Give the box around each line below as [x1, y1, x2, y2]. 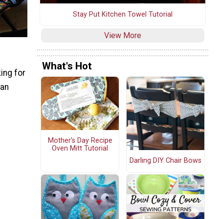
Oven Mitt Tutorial [52, 144, 108, 153]
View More [104, 30, 141, 40]
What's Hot [42, 60, 92, 72]
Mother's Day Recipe [47, 136, 112, 145]
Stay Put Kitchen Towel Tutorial [73, 10, 173, 19]
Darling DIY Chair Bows [130, 156, 201, 165]
